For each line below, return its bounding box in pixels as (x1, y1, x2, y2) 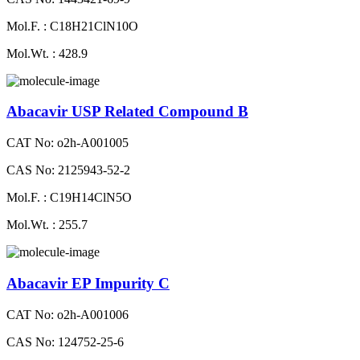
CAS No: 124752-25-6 (6, 334, 124, 349)
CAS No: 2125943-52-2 (6, 163, 130, 178)
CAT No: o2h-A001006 (6, 307, 129, 321)
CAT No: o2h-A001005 (6, 136, 129, 150)
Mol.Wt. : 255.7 (6, 218, 88, 232)
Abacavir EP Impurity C (6, 274, 170, 292)
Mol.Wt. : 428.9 (6, 46, 88, 60)
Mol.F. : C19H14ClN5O (6, 190, 132, 205)
